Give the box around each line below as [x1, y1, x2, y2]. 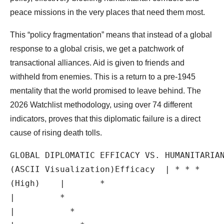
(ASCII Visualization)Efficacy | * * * [10, 164, 200, 174]
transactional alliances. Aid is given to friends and [10, 58, 184, 67]
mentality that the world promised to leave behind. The [10, 86, 201, 95]
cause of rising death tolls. [10, 128, 102, 137]
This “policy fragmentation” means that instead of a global [10, 30, 212, 39]
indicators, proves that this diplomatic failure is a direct [10, 114, 200, 123]
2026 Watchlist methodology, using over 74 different [10, 100, 192, 109]
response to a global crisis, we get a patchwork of [10, 44, 183, 53]
